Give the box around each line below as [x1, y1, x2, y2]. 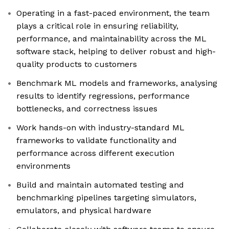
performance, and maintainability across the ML [16, 34, 207, 44]
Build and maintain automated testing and [16, 180, 184, 190]
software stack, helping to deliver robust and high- [16, 47, 216, 57]
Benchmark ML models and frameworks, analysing [16, 78, 217, 88]
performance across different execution [16, 148, 174, 158]
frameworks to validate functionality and [16, 135, 177, 146]
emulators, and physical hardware [16, 205, 151, 216]
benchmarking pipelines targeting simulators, [16, 193, 196, 203]
